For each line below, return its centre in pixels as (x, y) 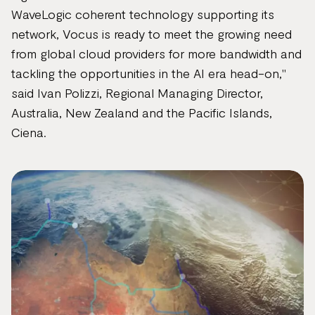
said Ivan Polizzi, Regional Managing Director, (137, 93)
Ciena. (29, 132)
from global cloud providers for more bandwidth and (156, 53)
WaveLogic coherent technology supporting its (143, 14)
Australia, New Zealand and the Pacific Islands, (142, 112)
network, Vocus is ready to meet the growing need (152, 34)
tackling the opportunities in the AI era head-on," (149, 73)
